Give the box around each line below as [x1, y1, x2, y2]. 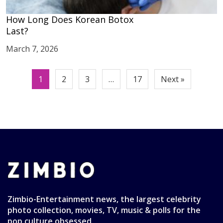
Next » [161, 74, 185, 85]
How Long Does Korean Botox [6, 13, 133, 25]
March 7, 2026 [6, 43, 58, 54]
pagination [5, 85, 71, 102]
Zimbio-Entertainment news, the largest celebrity [7, 194, 201, 205]
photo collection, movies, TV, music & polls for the [7, 205, 201, 216]
